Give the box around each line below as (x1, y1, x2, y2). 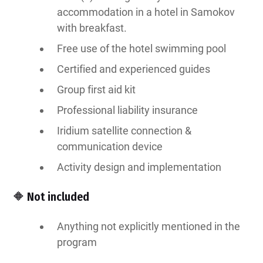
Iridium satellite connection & (57, 124, 192, 137)
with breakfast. (57, 22, 127, 35)
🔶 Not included (13, 190, 89, 204)
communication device (57, 140, 163, 153)
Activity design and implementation (57, 161, 222, 174)
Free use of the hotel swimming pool (57, 42, 227, 55)
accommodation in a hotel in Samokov (57, 6, 235, 19)
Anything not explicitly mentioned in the (57, 220, 241, 233)
